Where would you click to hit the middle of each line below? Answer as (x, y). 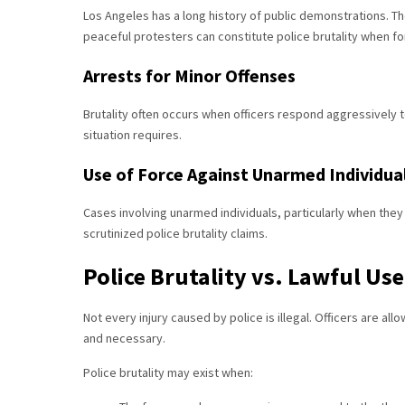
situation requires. (132, 135)
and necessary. (124, 338)
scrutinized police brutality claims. (175, 233)
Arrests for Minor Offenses (189, 75)
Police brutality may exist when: (168, 372)
